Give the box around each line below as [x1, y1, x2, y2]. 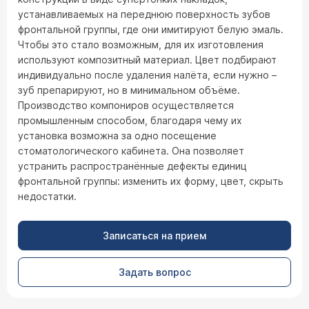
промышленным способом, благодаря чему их [18, 114, 242, 126]
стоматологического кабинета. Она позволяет [18, 145, 244, 157]
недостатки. [18, 190, 77, 202]
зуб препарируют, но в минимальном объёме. [18, 84, 240, 96]
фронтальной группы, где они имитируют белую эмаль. [18, 23, 283, 35]
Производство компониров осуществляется [18, 99, 234, 111]
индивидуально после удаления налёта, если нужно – [18, 69, 277, 81]
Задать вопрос [118, 266, 191, 278]
